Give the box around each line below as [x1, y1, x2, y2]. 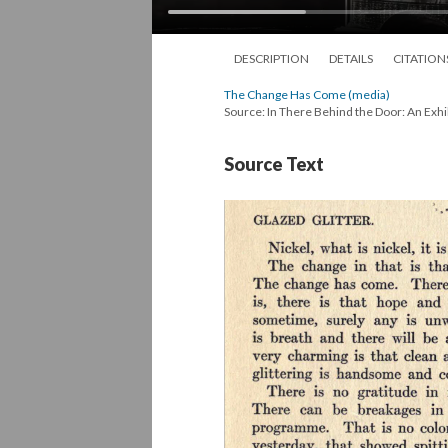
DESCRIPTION [234, 51, 309, 66]
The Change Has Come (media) [224, 87, 390, 102]
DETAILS [329, 51, 373, 66]
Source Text [224, 153, 324, 175]
